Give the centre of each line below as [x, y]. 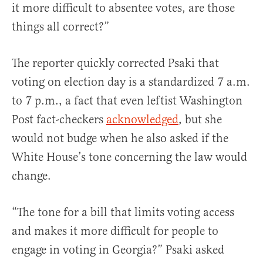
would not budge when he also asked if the [120, 138]
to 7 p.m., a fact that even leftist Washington [127, 101]
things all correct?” [60, 27]
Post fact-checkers [59, 119]
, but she [200, 119]
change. [31, 176]
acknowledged [142, 119]
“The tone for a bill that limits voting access [123, 212]
